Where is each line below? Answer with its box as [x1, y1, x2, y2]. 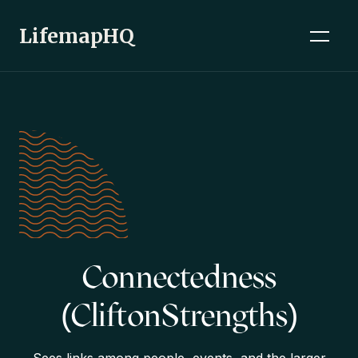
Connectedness [82, 257, 276, 296]
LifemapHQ [19, 22, 134, 49]
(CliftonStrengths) [60, 296, 298, 335]
